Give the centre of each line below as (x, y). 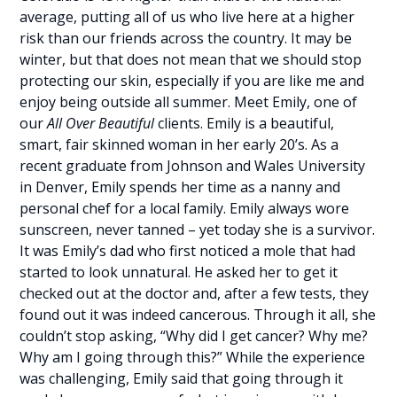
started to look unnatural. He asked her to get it (179, 272)
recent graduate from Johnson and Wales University (193, 166)
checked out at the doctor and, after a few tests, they (195, 293)
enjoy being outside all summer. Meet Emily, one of (189, 102)
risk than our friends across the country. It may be (186, 38)
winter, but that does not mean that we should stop (191, 59)
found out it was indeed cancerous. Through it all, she (198, 315)
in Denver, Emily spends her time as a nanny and (180, 187)
